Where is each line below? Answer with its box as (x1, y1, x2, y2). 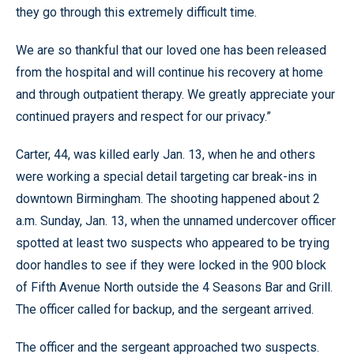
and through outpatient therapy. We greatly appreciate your (16, 87, 335, 102)
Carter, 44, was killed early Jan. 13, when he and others (16, 147, 315, 162)
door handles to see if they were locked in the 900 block (16, 258, 326, 273)
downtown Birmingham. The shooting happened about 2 (16, 191, 320, 206)
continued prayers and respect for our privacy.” (16, 109, 271, 124)
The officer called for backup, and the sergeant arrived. (16, 302, 314, 317)
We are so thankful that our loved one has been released (16, 43, 326, 58)
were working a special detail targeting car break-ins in (16, 169, 317, 184)
